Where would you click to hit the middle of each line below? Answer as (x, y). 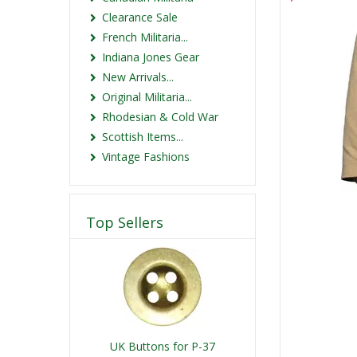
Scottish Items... (143, 137)
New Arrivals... (138, 77)
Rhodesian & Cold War (160, 117)
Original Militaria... (147, 97)
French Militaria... (145, 37)
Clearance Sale (140, 17)
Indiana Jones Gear (151, 57)
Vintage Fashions (146, 157)
